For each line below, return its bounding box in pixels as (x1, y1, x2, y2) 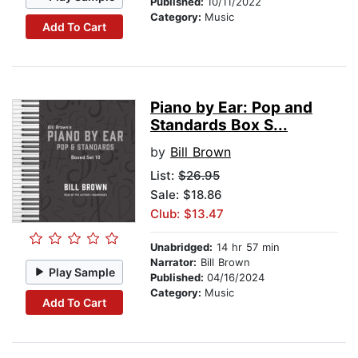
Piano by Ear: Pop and (150, 98, 312, 117)
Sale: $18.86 (150, 187, 222, 203)
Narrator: (150, 256, 197, 269)
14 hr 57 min (213, 241, 280, 254)
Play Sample (49, 265, 116, 279)
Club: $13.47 (150, 206, 224, 222)
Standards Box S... (150, 116, 288, 135)
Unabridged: (150, 241, 213, 254)
